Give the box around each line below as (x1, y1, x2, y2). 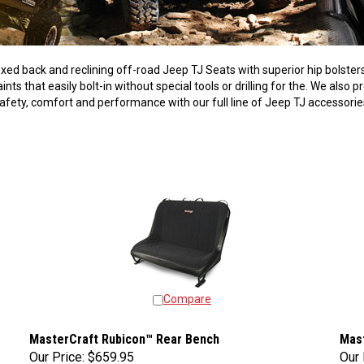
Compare (163, 288, 211, 301)
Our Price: (29, 345, 84, 361)
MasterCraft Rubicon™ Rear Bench (29, 327, 219, 343)
